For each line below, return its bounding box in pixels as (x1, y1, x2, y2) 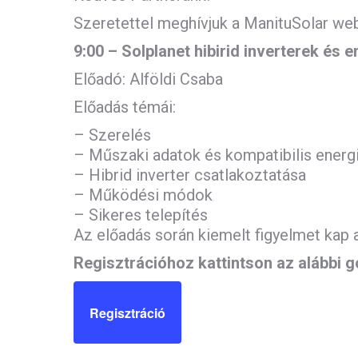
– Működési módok (74, 185, 213, 205)
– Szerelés (74, 125, 151, 145)
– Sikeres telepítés (74, 205, 208, 225)
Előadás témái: (74, 97, 176, 117)
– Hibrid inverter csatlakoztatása (74, 165, 306, 185)
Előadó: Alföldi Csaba (74, 70, 223, 89)
